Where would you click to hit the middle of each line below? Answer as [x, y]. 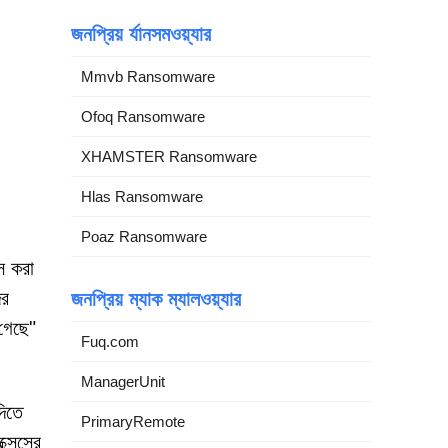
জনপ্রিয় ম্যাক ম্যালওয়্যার [156, 299]
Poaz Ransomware [144, 236]
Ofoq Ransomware [143, 116]
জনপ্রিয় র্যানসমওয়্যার [141, 34]
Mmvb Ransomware [148, 76]
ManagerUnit [123, 381]
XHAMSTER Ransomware [169, 156]
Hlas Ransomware [142, 196]
